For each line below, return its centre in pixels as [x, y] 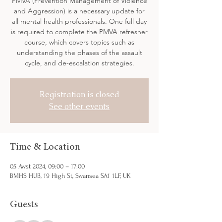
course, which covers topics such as [79, 42]
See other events [79, 106]
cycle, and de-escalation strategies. [79, 63]
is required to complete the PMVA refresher [79, 31]
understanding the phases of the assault [79, 52]
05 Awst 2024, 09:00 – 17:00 [47, 166]
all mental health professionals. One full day [79, 21]
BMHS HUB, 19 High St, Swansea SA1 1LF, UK [70, 175]
